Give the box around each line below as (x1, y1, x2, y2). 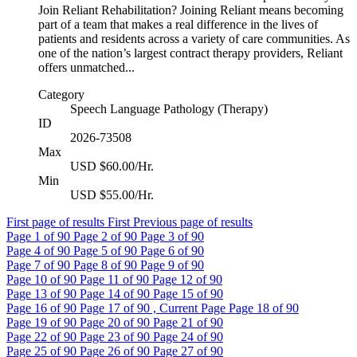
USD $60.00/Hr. (70, 159, 154, 174)
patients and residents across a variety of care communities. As (38, 32, 350, 46)
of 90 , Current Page (124, 301, 229, 316)
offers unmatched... (38, 61, 135, 75)
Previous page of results (133, 215, 253, 229)
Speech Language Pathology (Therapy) (70, 102, 268, 116)
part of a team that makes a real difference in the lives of (38, 18, 318, 32)
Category (38, 88, 84, 102)
